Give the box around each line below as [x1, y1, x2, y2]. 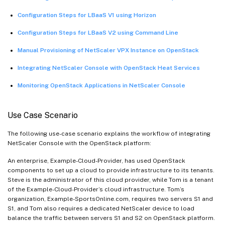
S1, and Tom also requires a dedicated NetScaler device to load [8, 204, 194, 212]
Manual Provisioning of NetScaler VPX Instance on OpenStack [18, 46, 199, 54]
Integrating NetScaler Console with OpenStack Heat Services [18, 64, 200, 71]
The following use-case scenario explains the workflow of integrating [8, 130, 210, 137]
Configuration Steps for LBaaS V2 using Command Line [18, 29, 178, 36]
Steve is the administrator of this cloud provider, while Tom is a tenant [8, 176, 213, 183]
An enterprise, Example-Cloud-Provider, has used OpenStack [8, 157, 185, 164]
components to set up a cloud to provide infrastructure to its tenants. [8, 166, 214, 174]
